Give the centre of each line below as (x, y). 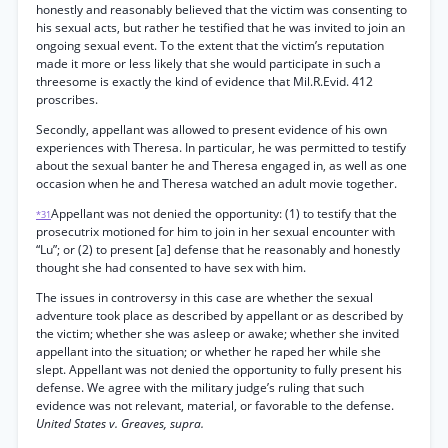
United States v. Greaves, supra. (120, 423)
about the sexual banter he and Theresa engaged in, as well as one (221, 165)
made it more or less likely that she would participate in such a (208, 63)
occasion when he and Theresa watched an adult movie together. (216, 183)
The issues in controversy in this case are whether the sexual (204, 297)
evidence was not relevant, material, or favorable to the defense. (215, 405)
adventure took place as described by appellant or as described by (219, 315)
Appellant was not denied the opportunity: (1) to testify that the (224, 213)
